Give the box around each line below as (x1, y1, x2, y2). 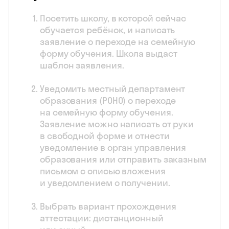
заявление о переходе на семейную (40, 36, 196, 48)
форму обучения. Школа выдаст (40, 48, 177, 60)
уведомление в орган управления (40, 142, 187, 154)
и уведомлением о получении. (40, 177, 170, 189)
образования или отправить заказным (40, 153, 207, 166)
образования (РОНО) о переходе (40, 95, 176, 107)
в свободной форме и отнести (40, 130, 170, 142)
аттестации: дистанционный (40, 212, 164, 224)
